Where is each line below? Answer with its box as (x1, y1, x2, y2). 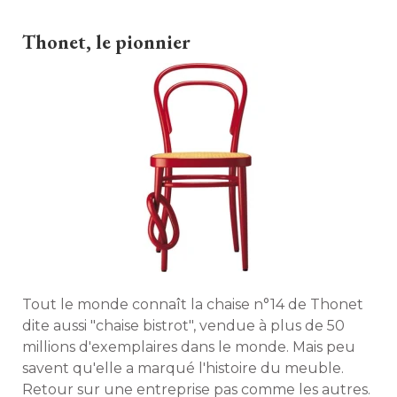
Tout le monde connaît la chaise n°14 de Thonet (22, 296, 363, 313)
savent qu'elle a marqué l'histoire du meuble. (22, 360, 344, 377)
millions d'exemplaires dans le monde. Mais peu (22, 339, 355, 355)
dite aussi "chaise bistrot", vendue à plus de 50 (22, 317, 345, 334)
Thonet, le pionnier (22, 29, 191, 55)
